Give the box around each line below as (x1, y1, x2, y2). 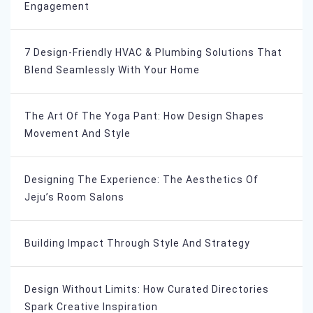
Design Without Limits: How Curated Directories (24, 284, 269, 296)
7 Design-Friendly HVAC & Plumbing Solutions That (24, 47, 282, 59)
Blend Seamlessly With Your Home (24, 64, 200, 76)
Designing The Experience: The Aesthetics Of (24, 174, 259, 186)
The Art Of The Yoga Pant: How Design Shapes (24, 110, 264, 122)
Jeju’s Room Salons (24, 191, 124, 203)
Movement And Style (24, 128, 131, 140)
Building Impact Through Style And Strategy (24, 238, 250, 249)
